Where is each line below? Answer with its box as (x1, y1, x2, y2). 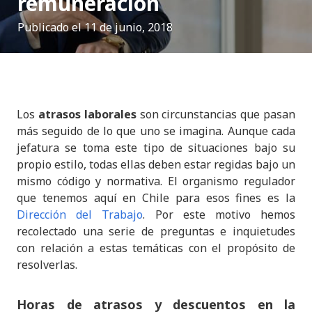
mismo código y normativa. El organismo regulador (17, 173, 295, 189)
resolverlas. (17, 256, 77, 272)
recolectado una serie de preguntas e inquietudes (17, 223, 295, 239)
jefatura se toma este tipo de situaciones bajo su (17, 139, 295, 155)
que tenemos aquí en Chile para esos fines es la (17, 189, 295, 205)
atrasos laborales (38, 106, 136, 122)
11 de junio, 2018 (84, 19, 173, 35)
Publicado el (17, 19, 84, 35)
